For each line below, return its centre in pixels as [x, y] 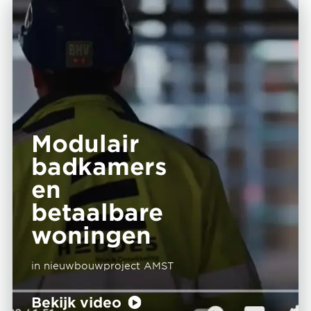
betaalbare [97, 211]
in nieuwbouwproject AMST [102, 265]
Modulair [85, 143]
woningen [91, 234]
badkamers [99, 166]
